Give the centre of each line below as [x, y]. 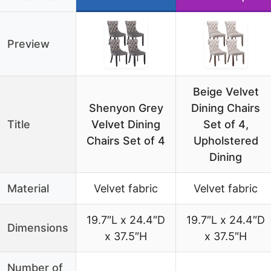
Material [28, 188]
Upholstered [226, 140]
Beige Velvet [226, 91]
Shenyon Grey [126, 108]
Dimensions [38, 227]
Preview [28, 44]
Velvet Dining [126, 124]
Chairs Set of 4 [126, 140]
